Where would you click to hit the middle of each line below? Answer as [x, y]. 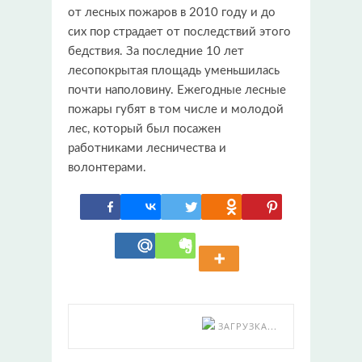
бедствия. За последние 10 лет [156, 51]
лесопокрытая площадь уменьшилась [174, 70]
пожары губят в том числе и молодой [176, 109]
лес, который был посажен [144, 128]
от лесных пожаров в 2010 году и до [172, 12]
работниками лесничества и [147, 148]
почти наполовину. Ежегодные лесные [177, 90]
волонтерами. [107, 167]
